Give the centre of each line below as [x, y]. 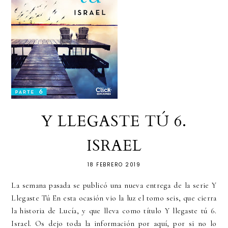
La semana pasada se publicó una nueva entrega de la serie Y [114, 186]
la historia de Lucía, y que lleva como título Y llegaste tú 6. [114, 211]
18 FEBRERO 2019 [114, 165]
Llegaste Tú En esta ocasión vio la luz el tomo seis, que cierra [114, 198]
